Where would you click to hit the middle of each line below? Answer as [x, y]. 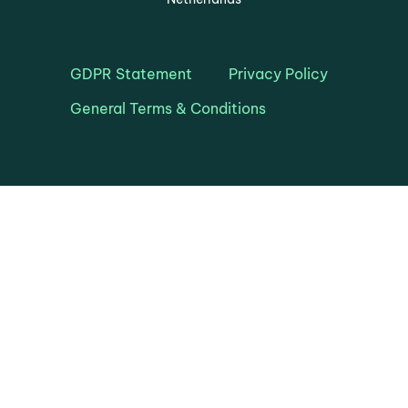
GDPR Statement [132, 73]
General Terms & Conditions [168, 108]
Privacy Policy [279, 73]
